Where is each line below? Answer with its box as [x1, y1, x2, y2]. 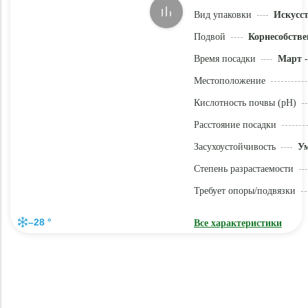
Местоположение [193, 76, 265, 86]
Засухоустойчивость [193, 142, 276, 152]
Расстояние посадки [193, 120, 276, 130]
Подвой [193, 32, 225, 42]
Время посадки [193, 54, 256, 64]
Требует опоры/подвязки [193, 186, 296, 196]
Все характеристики [193, 218, 282, 228]
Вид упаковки [193, 10, 252, 20]
